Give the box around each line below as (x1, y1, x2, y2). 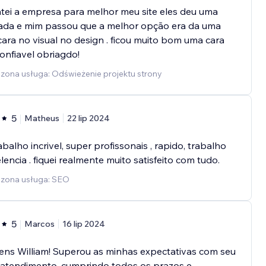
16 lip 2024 (62, 218, 105, 230)
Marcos (24, 218, 55, 230)
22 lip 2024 (66, 113, 110, 124)
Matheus (24, 113, 59, 124)
